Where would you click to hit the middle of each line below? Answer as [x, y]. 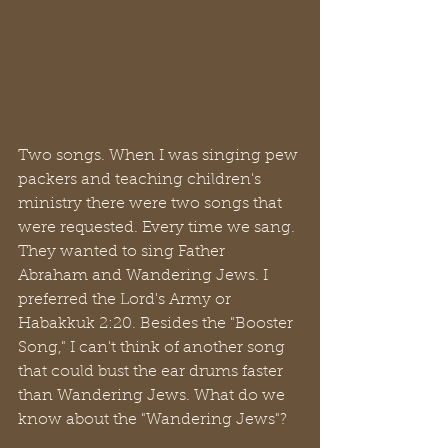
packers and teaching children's [141, 180]
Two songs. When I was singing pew [160, 156]
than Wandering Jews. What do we [153, 396]
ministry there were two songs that [152, 204]
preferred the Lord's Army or [126, 300]
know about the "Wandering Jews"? [154, 420]
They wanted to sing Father [123, 252]
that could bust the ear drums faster [152, 372]
